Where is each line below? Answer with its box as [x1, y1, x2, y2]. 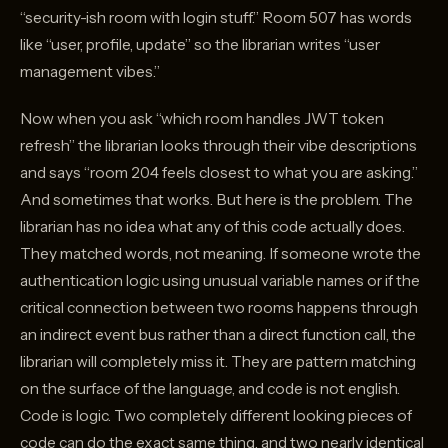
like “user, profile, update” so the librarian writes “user [20, 35, 380, 55]
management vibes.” [20, 62, 160, 82]
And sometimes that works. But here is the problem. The [20, 190, 413, 210]
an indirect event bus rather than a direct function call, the [20, 325, 416, 345]
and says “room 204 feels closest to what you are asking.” [20, 163, 418, 183]
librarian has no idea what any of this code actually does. [20, 217, 405, 237]
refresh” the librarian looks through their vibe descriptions [20, 136, 417, 156]
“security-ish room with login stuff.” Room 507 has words [20, 8, 412, 28]
